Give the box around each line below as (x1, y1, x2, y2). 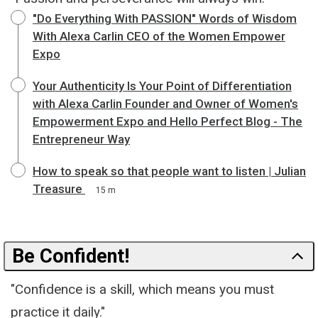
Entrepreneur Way (33, 131, 130, 146)
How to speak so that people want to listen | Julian (33, 163, 306, 178)
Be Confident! (12, 244, 129, 268)
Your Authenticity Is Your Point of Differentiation (33, 78, 292, 93)
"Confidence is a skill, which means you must (11, 280, 274, 297)
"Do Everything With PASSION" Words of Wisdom (33, 11, 297, 26)
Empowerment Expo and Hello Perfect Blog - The (33, 114, 302, 128)
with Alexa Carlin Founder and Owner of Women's (33, 96, 298, 111)
